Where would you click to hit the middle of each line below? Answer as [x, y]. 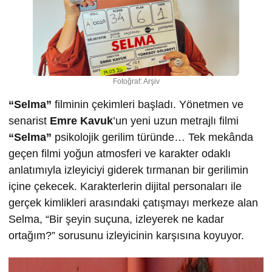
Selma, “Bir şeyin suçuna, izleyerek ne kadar [116, 219]
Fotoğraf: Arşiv [136, 82]
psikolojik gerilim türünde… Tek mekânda [152, 138]
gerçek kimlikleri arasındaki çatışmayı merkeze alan [133, 203]
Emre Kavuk [81, 121]
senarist [29, 121]
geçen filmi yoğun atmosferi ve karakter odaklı [120, 154]
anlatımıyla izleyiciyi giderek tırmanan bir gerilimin [128, 170]
